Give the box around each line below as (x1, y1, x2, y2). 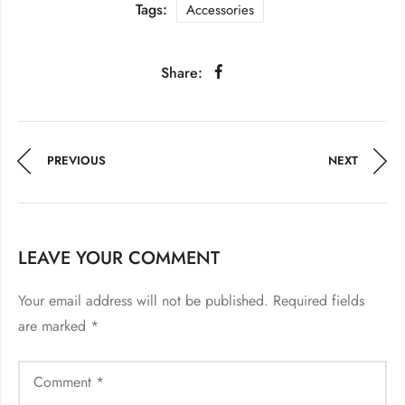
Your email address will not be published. (18, 289, 268, 311)
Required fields (273, 289, 364, 311)
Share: (160, 61, 202, 83)
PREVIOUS (47, 151, 106, 169)
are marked (18, 315, 90, 336)
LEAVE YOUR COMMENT (18, 244, 220, 271)
